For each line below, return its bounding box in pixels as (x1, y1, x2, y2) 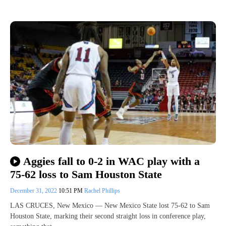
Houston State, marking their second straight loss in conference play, (10, 212, 206, 220)
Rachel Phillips (84, 187, 120, 195)
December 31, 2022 (10, 187, 59, 195)
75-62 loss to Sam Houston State (10, 168, 162, 181)
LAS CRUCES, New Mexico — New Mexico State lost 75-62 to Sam (10, 202, 210, 210)
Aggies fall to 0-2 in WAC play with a (23, 155, 200, 168)
